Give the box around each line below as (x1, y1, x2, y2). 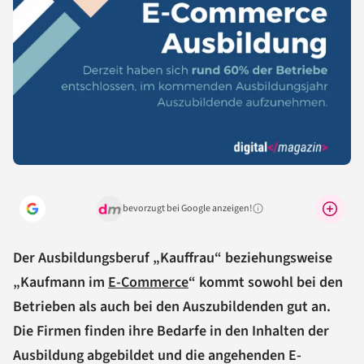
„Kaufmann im (13, 271, 108, 292)
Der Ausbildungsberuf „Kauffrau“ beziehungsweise (13, 247, 332, 268)
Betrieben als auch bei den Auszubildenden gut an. (13, 296, 331, 317)
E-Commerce (108, 271, 188, 292)
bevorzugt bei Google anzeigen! (123, 201, 252, 215)
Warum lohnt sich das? (251, 207, 337, 219)
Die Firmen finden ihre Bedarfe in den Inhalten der (13, 320, 329, 341)
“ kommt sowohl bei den (188, 271, 343, 292)
